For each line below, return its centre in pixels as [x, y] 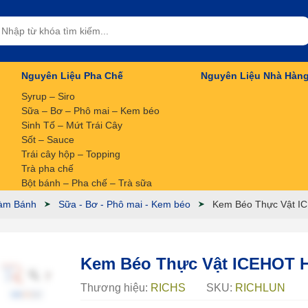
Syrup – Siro [48, 96]
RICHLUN [260, 288]
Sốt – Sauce [48, 140]
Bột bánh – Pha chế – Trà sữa [87, 183]
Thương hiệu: [115, 288]
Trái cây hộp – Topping [71, 154]
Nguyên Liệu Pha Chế [72, 76]
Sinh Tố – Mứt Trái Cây [72, 125]
